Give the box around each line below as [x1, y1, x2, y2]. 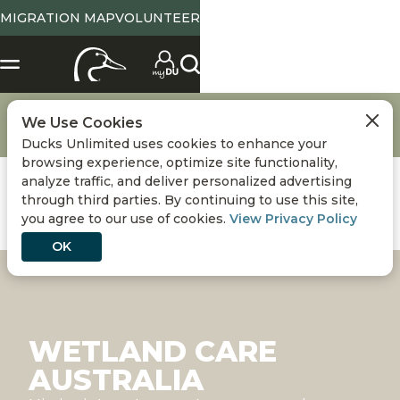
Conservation [14, 109, 83, 121]
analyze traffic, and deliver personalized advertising [21, 173, 352, 189]
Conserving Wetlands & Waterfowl [100, 109, 278, 121]
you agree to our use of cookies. [21, 211, 229, 227]
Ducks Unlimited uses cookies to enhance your [21, 136, 327, 152]
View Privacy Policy [229, 211, 357, 227]
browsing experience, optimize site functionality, [21, 154, 337, 171]
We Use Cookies [21, 114, 143, 131]
